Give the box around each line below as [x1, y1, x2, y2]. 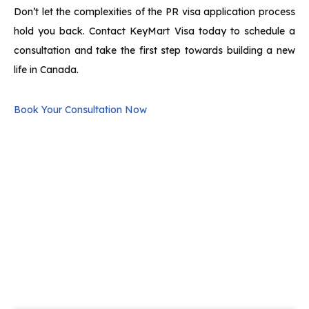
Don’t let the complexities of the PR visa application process [14, 6, 295, 18]
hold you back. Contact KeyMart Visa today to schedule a [14, 25, 295, 37]
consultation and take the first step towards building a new [14, 44, 295, 57]
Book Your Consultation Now [14, 103, 147, 116]
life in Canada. [14, 63, 79, 76]
